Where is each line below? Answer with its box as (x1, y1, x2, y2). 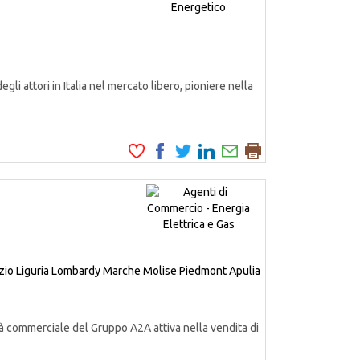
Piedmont (179, 264, 227, 277)
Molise (143, 264, 177, 277)
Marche (103, 264, 141, 277)
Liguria (16, 264, 49, 277)
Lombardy (51, 264, 100, 277)
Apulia (229, 264, 260, 277)
